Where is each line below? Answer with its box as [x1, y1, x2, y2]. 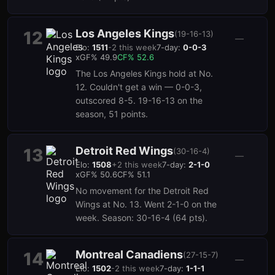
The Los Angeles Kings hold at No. [76, 68, 213, 79]
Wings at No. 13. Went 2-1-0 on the [76, 199, 217, 209]
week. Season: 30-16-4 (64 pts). [76, 212, 207, 223]
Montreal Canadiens [76, 248, 183, 261]
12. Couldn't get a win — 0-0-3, [76, 82, 202, 92]
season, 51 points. [76, 109, 148, 119]
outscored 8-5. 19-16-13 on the [76, 95, 203, 106]
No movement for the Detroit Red [76, 185, 209, 196]
